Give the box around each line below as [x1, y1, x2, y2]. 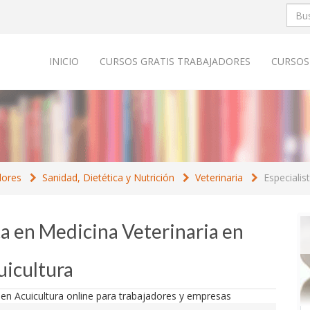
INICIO [49, 55, 79, 68]
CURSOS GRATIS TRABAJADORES [100, 55, 250, 68]
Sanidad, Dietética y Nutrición [42, 171, 174, 184]
